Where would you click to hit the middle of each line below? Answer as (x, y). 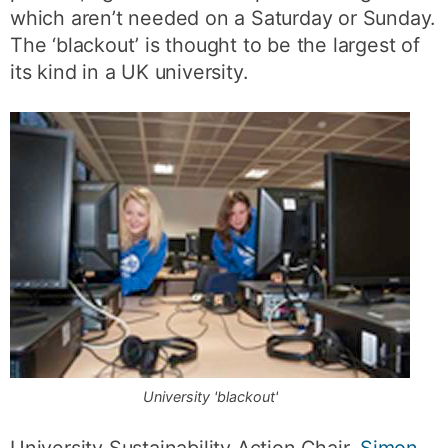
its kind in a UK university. (129, 72)
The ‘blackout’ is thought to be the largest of (215, 45)
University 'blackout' (210, 396)
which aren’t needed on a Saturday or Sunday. (223, 18)
